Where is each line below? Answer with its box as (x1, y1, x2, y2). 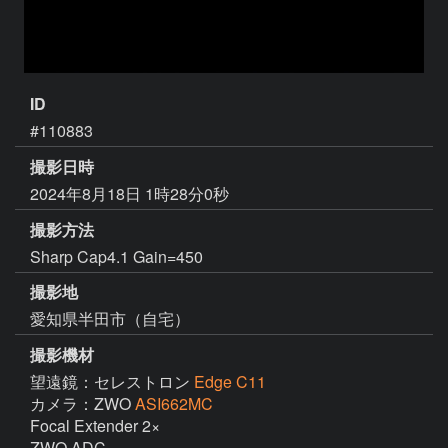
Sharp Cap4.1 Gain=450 (30, 244, 203, 268)
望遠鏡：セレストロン (30, 370, 194, 394)
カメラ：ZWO (30, 392, 135, 416)
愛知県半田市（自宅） (30, 307, 190, 331)
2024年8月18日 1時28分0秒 (30, 181, 229, 205)
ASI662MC (135, 392, 213, 416)
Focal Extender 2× (30, 414, 160, 438)
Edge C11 (194, 370, 266, 394)
